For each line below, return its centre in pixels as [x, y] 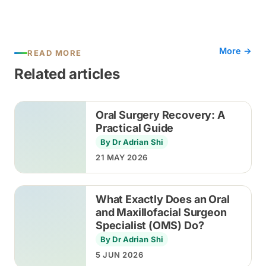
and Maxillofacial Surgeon [161, 213]
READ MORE [55, 53]
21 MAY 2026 [122, 158]
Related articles [67, 74]
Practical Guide [135, 128]
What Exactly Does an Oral [163, 199]
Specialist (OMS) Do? [150, 226]
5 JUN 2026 [120, 255]
